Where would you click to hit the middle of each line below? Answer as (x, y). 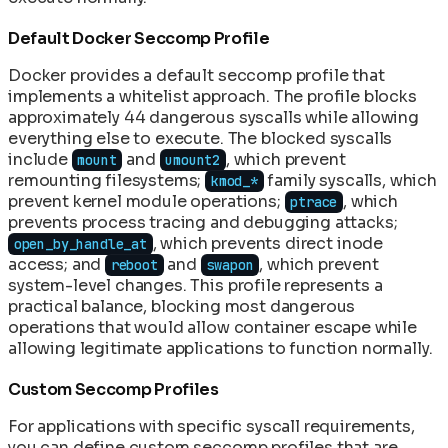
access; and (57, 264)
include (40, 159)
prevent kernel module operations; (146, 201)
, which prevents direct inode (268, 243)
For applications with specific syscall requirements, (211, 426)
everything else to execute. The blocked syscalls (200, 138)
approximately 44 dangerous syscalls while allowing (213, 117)
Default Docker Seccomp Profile (139, 38)
